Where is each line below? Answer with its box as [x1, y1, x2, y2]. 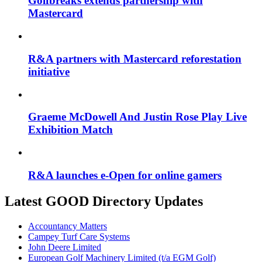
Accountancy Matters [28, 220, 107, 231]
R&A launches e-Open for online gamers [28, 168, 222, 181]
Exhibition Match [28, 123, 113, 136]
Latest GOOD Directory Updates [5, 193, 203, 209]
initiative [28, 65, 70, 78]
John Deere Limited [28, 242, 101, 252]
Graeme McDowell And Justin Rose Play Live [28, 111, 247, 123]
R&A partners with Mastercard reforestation [28, 52, 242, 65]
